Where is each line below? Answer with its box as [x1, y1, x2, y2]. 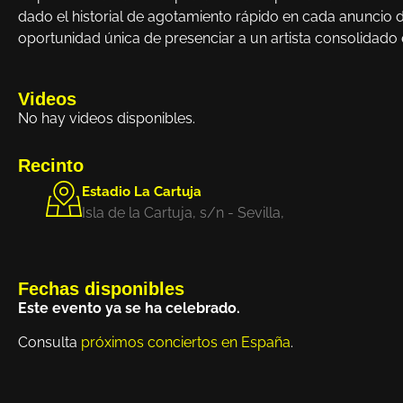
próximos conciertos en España [81, 334, 291, 352]
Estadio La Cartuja [82, 183, 201, 200]
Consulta [18, 334, 81, 352]
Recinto [18, 155, 84, 175]
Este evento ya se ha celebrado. [18, 299, 240, 317]
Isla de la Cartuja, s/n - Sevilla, [82, 203, 284, 221]
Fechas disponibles [18, 278, 184, 299]
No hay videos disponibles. [18, 109, 195, 127]
